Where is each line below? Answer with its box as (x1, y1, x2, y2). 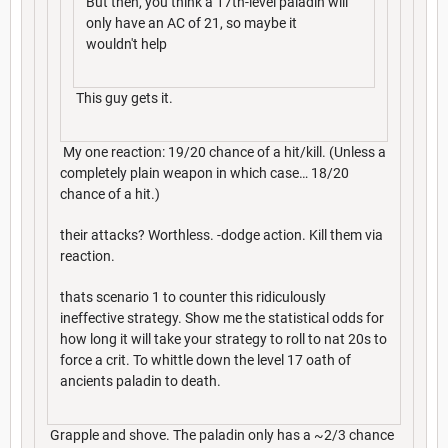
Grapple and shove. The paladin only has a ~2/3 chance (47, 427, 394, 444)
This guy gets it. (73, 90, 173, 107)
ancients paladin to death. (60, 373, 221, 390)
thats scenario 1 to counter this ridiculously (60, 289, 326, 306)
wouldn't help (86, 36, 167, 53)
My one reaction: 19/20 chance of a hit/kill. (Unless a (60, 144, 386, 161)
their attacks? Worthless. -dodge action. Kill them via (60, 227, 383, 244)
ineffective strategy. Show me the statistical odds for (60, 310, 384, 327)
